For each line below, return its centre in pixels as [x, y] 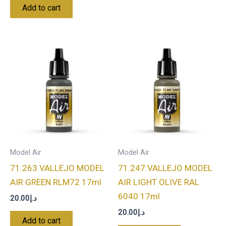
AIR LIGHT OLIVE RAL [159, 182]
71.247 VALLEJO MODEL [165, 168]
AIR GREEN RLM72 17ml [56, 182]
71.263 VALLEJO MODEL [57, 168]
